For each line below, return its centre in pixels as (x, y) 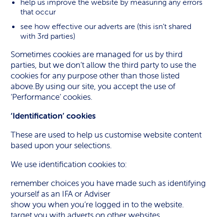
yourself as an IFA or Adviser (61, 194)
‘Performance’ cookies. (52, 97)
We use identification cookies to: (69, 164)
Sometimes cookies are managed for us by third (97, 54)
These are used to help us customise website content (106, 135)
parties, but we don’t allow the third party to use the (104, 65)
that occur (38, 12)
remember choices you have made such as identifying (108, 183)
